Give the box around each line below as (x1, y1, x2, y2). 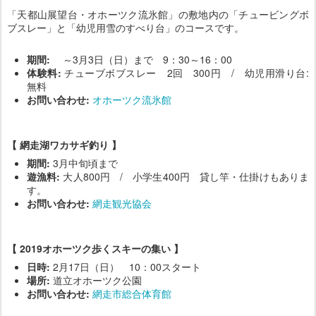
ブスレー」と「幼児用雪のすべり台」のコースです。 (7, 20, 244, 35)
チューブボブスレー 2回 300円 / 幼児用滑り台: (61, 66, 310, 80)
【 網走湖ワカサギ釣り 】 (7, 138, 121, 152)
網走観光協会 (92, 196, 152, 210)
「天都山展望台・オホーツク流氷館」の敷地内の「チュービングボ (7, 7, 309, 21)
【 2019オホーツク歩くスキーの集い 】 (7, 241, 183, 255)
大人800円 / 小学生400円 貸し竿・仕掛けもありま (60, 169, 310, 183)
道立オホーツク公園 (50, 273, 142, 287)
